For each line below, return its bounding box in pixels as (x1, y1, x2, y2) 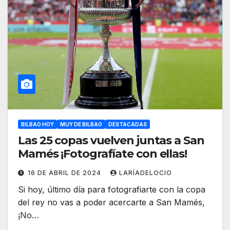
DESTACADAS (108, 121, 147, 128)
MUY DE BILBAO (60, 121, 102, 128)
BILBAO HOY (21, 121, 54, 128)
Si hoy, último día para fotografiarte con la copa (18, 184, 205, 195)
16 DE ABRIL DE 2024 (28, 169, 103, 177)
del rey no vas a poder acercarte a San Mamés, (18, 197, 205, 208)
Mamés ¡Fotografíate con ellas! (18, 147, 187, 161)
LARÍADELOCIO (119, 169, 172, 177)
